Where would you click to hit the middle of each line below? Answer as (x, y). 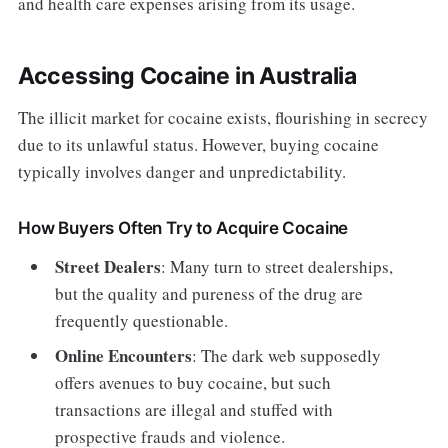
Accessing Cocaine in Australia (187, 75)
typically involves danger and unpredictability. (181, 171)
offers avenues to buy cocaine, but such (193, 383)
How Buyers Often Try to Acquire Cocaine (183, 227)
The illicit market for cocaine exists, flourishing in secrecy (222, 117)
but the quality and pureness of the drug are (209, 293)
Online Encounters (124, 356)
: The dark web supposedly (287, 356)
